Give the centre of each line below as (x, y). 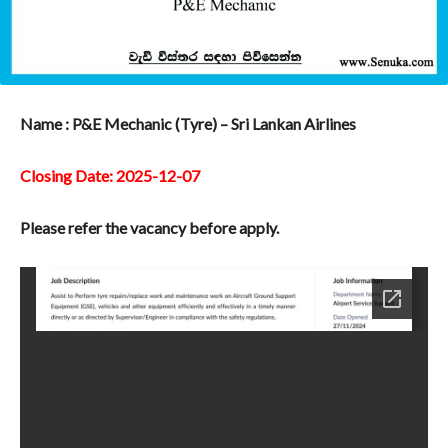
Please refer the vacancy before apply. (149, 228)
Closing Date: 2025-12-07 (110, 176)
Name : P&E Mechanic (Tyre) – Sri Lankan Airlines (188, 124)
